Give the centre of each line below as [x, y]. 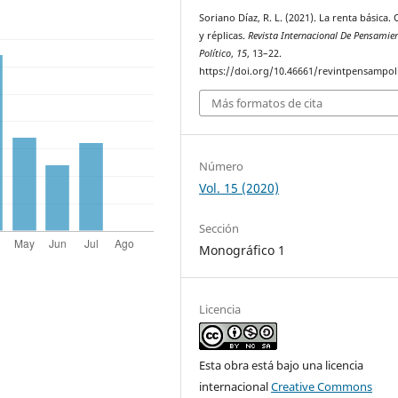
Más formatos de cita [267, 103]
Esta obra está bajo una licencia [282, 365]
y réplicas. [224, 36]
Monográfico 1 [243, 250]
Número [222, 166]
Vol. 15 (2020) [239, 187]
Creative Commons [322, 386]
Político [215, 54]
